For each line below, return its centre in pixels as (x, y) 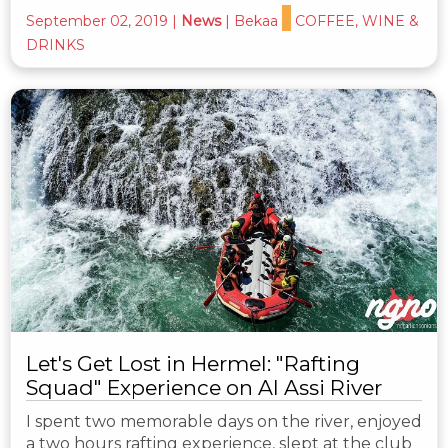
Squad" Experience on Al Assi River (204, 388)
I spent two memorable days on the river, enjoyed (224, 422)
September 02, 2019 (97, 20)
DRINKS (55, 44)
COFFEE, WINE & (357, 20)
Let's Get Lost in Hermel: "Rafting (193, 364)
